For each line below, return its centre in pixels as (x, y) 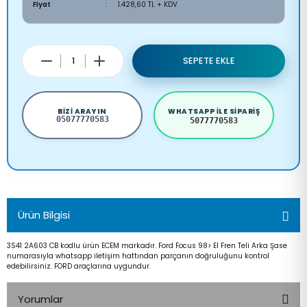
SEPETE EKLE (209, 61)
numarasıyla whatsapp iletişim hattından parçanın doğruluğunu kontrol (138, 256)
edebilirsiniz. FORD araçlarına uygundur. (79, 267)
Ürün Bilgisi (44, 215)
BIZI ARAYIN (82, 111)
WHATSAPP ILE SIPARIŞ (214, 111)
